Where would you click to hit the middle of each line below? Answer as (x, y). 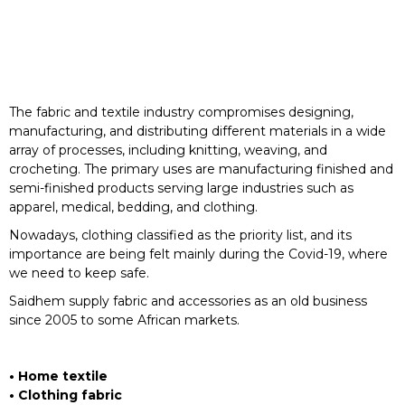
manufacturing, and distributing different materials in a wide (198, 131)
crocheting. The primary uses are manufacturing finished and (201, 169)
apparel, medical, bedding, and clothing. (133, 207)
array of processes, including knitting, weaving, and (168, 150)
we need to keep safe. (79, 273)
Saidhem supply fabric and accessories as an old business (188, 301)
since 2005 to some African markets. (124, 320)
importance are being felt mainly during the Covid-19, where (198, 254)
